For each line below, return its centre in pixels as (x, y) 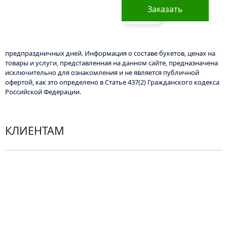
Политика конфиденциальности (69, 165)
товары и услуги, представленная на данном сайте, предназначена (112, 63)
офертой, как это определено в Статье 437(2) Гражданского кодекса (112, 82)
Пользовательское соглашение (68, 183)
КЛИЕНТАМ (35, 131)
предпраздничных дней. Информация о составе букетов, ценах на (110, 53)
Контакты (24, 220)
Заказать (165, 9)
